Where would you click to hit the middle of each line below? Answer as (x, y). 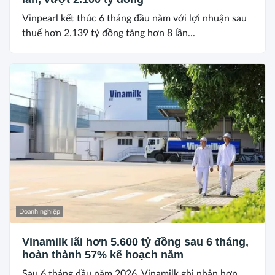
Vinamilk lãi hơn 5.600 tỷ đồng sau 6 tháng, (135, 242)
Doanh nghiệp (40, 211)
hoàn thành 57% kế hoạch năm (103, 254)
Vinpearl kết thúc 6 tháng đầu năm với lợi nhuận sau (134, 18)
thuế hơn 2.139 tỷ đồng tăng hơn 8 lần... (109, 33)
